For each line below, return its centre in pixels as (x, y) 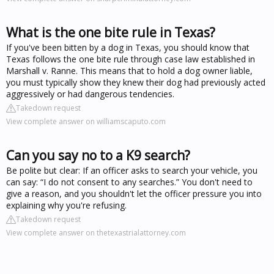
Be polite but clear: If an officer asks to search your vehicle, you (132, 170)
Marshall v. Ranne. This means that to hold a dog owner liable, (129, 70)
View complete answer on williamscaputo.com (86, 121)
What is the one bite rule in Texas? (111, 32)
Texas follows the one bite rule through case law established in (131, 59)
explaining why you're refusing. (66, 205)
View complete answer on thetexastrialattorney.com (96, 232)
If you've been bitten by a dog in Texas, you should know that (128, 47)
